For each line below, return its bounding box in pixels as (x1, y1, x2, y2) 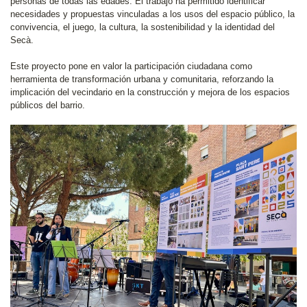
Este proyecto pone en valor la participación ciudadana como (10, 61, 252, 71)
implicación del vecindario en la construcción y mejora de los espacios (10, 87, 290, 97)
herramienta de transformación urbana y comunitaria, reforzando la (10, 74, 273, 84)
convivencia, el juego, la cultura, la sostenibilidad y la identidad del (10, 22, 275, 32)
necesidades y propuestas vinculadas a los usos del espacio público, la (10, 9, 295, 19)
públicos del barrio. (10, 100, 85, 110)
